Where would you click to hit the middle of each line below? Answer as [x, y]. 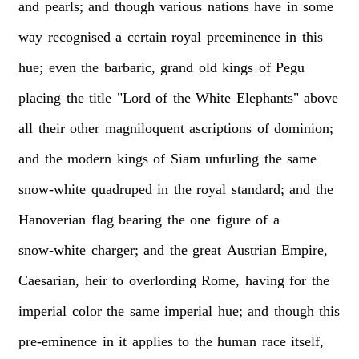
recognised [79, 36]
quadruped [121, 189]
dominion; [304, 128]
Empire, [305, 250]
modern [90, 158]
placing [40, 97]
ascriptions [221, 128]
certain [147, 36]
